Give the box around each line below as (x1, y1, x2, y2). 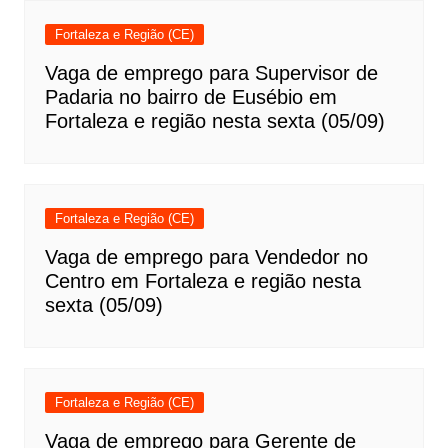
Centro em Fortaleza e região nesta (44, 270, 361, 293)
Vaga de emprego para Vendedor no (44, 246, 368, 269)
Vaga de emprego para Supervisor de (44, 62, 378, 85)
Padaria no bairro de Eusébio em (44, 86, 337, 109)
